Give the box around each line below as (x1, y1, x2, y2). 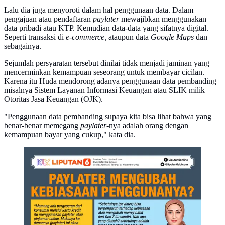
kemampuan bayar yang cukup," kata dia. (4, 130, 136, 139)
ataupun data (106, 32, 151, 41)
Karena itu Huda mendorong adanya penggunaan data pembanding (4, 76, 216, 85)
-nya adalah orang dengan (106, 121, 188, 130)
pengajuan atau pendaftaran (4, 14, 93, 23)
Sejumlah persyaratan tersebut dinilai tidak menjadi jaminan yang (4, 58, 209, 67)
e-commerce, (66, 32, 106, 41)
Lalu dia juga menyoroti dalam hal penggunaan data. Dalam (4, 5, 193, 14)
